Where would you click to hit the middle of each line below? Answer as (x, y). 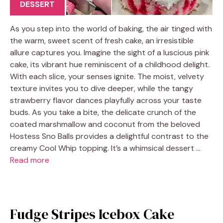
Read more (30, 160)
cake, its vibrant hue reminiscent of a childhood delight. (110, 64)
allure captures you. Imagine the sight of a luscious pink (110, 52)
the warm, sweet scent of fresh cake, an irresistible (102, 40)
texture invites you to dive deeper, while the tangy (102, 88)
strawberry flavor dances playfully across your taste (106, 100)
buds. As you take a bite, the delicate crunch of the (103, 112)
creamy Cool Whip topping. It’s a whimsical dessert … (105, 148)
